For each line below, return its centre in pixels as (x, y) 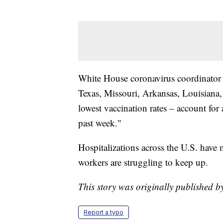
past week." (100, 122)
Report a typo (104, 212)
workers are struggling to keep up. (143, 162)
